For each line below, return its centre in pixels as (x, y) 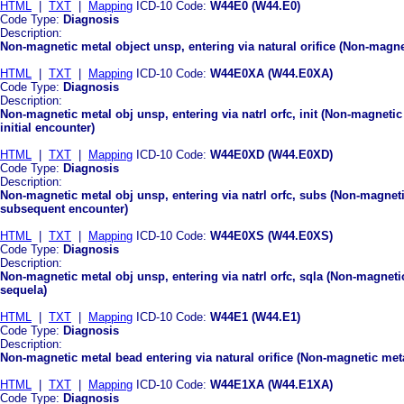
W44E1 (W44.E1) (255, 317)
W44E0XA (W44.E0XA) (271, 73)
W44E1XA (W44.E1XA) (271, 384)
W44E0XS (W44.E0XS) (271, 235)
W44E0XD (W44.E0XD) (271, 154)
